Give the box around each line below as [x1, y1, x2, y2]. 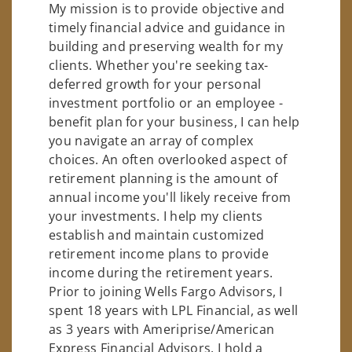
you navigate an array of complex [49, 132, 254, 150]
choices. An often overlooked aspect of [49, 151, 288, 169]
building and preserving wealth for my [49, 38, 283, 56]
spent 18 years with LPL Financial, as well [49, 302, 299, 320]
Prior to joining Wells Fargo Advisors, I [49, 283, 283, 301]
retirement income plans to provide [49, 245, 269, 263]
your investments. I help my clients [49, 207, 263, 225]
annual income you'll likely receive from [49, 189, 291, 207]
